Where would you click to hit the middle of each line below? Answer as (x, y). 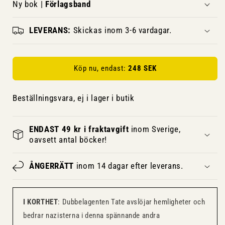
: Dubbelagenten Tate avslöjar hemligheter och (132, 202)
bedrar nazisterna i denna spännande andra (92, 215)
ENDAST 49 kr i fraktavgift (79, 129)
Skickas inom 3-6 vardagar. (121, 30)
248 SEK (142, 69)
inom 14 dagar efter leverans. (128, 166)
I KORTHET (41, 202)
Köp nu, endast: (101, 69)
